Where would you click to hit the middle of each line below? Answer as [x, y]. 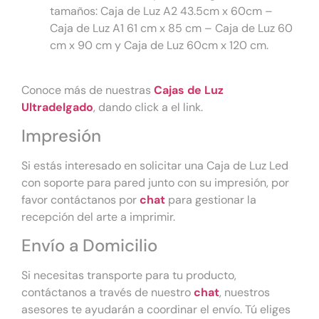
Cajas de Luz [189, 90]
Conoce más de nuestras [88, 90]
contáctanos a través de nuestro [108, 293]
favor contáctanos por [80, 200]
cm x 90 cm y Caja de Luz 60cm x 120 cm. [159, 46]
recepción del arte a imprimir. [98, 217]
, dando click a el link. [148, 107]
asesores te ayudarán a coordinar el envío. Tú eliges [156, 310]
